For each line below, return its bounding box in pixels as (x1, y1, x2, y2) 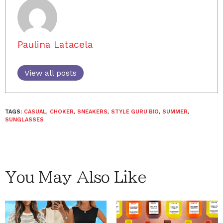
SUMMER (162, 109, 188, 115)
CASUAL (24, 109, 46, 115)
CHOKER (50, 109, 74, 115)
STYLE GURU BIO (111, 109, 159, 115)
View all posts (24, 68, 77, 78)
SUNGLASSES (5, 116, 44, 123)
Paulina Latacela (17, 39, 93, 50)
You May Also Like (5, 170, 146, 185)
